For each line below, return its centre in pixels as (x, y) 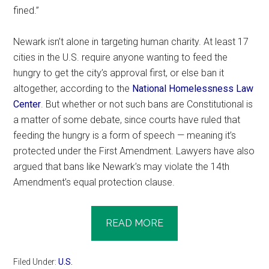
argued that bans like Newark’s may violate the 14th (122, 166)
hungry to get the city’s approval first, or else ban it (119, 73)
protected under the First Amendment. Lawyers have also (134, 151)
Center (27, 104)
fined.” (26, 10)
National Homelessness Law (193, 88)
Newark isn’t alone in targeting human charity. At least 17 (131, 41)
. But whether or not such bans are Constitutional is (147, 104)
